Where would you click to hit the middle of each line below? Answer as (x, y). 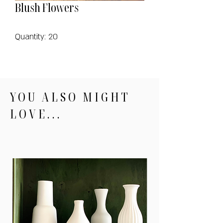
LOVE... (36, 113)
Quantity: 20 (36, 37)
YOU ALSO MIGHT (70, 97)
